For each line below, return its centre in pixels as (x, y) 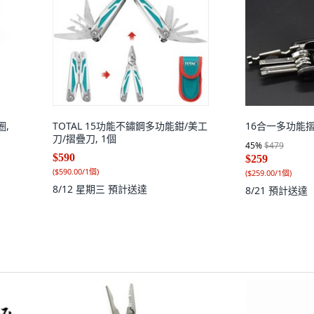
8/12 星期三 (80, 189)
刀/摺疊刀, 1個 (84, 138)
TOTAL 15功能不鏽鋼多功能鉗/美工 (130, 126)
